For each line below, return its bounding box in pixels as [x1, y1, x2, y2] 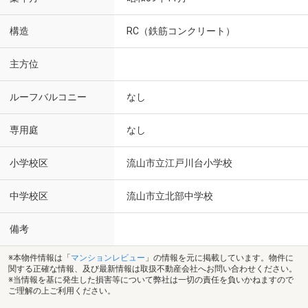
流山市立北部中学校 [126, 190, 213, 201]
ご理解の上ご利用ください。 [8, 285, 115, 296]
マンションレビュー [71, 252, 145, 263]
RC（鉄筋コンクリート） [126, 25, 235, 36]
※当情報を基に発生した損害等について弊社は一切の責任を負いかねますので [8, 274, 294, 285]
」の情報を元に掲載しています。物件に [145, 252, 294, 263]
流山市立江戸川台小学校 [126, 157, 232, 168]
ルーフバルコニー [10, 91, 87, 103]
